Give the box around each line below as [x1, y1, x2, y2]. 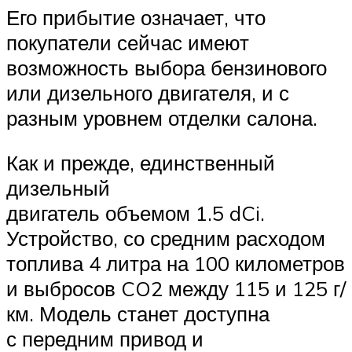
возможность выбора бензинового [6, 54, 327, 80]
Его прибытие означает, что [6, 4, 266, 30]
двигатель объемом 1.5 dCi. [6, 200, 265, 226]
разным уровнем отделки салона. [6, 104, 317, 130]
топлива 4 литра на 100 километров [6, 251, 345, 277]
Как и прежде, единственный [6, 150, 275, 176]
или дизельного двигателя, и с [6, 79, 289, 105]
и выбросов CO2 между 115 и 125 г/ [6, 276, 346, 302]
